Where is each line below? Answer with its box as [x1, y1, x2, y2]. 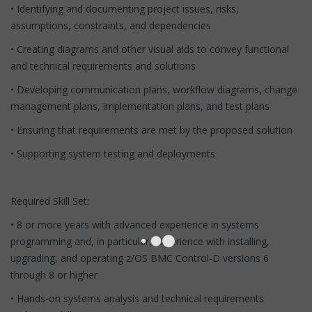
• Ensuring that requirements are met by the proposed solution [10, 123, 292, 136]
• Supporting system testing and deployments [10, 146, 215, 160]
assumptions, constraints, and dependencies [10, 18, 211, 32]
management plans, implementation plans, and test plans [10, 99, 270, 113]
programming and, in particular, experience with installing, [10, 234, 270, 248]
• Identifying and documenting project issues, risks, [10, 1, 239, 15]
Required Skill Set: [10, 194, 89, 208]
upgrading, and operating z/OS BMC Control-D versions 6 [10, 251, 269, 265]
